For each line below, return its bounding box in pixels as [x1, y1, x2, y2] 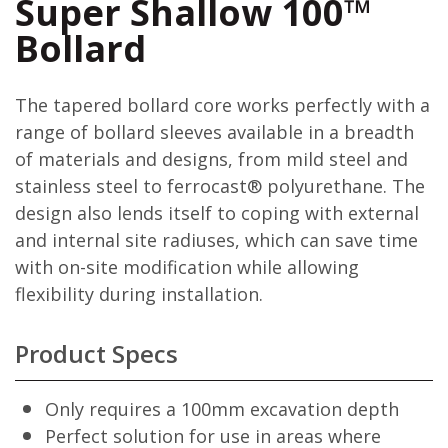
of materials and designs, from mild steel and [15, 147, 408, 171]
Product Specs [15, 337, 178, 370]
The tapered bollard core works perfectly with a [15, 93, 430, 117]
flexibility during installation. [15, 282, 263, 306]
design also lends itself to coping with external [15, 201, 419, 225]
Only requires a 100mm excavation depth [45, 397, 399, 421]
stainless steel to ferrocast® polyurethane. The [15, 174, 425, 198]
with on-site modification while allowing [15, 255, 359, 279]
